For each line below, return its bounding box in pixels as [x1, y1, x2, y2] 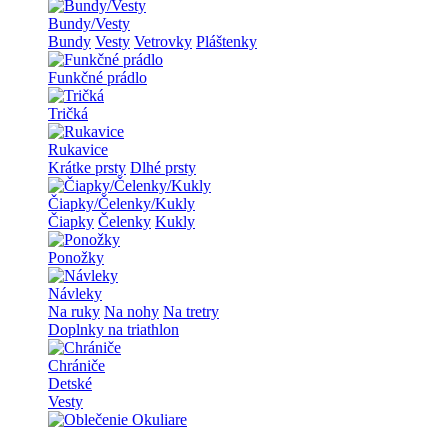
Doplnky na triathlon [48, 321, 179, 339]
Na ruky [48, 303, 100, 321]
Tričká [48, 105, 88, 123]
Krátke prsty [48, 159, 126, 177]
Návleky [48, 285, 102, 303]
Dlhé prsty [130, 159, 196, 177]
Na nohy [104, 303, 159, 321]
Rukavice [48, 141, 108, 159]
